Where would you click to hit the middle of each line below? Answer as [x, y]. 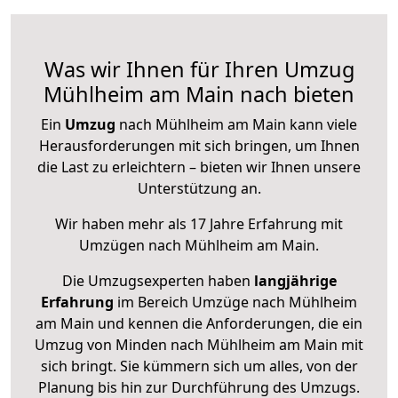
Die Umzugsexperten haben [158, 281]
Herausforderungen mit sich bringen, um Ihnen [199, 146]
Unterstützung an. [199, 189]
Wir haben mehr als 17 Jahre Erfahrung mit [199, 224]
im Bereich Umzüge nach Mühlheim [235, 302]
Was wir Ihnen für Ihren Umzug [199, 70]
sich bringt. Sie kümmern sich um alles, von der [199, 366]
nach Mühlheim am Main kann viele [236, 125]
